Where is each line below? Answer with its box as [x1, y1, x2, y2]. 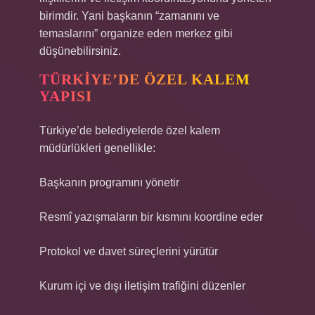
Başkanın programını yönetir [39, 176, 179, 188]
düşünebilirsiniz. [39, 45, 121, 57]
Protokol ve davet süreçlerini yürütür [39, 245, 218, 257]
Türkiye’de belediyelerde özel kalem [39, 124, 220, 136]
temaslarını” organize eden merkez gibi [39, 27, 233, 39]
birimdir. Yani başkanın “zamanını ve [39, 10, 219, 22]
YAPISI [39, 88, 92, 105]
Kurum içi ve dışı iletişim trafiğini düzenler [39, 280, 245, 292]
